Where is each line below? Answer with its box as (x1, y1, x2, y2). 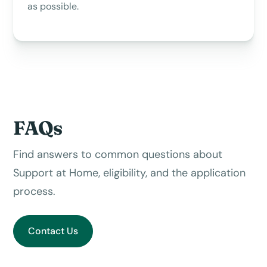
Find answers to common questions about (13, 147, 223, 162)
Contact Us (28, 224, 79, 237)
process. (13, 184, 56, 198)
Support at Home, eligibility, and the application (13, 165, 246, 180)
